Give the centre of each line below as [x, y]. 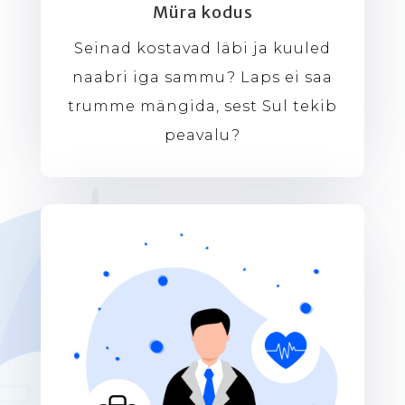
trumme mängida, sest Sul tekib [202, 106]
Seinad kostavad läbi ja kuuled [202, 48]
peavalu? [202, 135]
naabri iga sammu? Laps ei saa [202, 77]
